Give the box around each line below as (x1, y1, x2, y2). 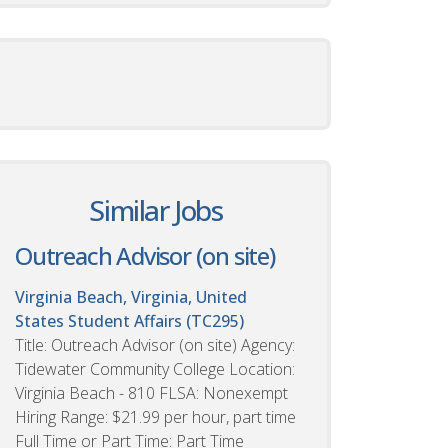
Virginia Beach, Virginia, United (15, 285, 247, 308)
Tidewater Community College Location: (15, 357, 295, 380)
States (15, 309, 64, 332)
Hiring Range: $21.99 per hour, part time (15, 405, 296, 428)
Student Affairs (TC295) (68, 309, 244, 332)
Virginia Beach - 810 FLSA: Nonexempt (15, 381, 288, 404)
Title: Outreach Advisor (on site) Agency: (15, 333, 295, 356)
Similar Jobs (89, 190, 223, 229)
